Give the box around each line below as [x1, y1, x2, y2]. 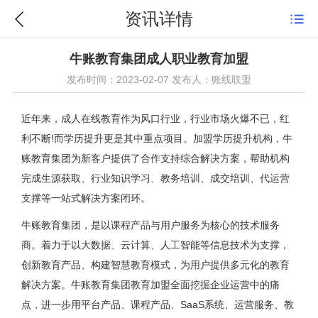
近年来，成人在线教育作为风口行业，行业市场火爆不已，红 [21, 112, 290, 124]
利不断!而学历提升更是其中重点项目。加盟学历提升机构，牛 [21, 132, 292, 144]
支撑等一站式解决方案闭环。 [21, 192, 150, 204]
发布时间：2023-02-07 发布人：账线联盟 [67, 73, 251, 85]
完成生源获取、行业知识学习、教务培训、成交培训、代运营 [21, 172, 290, 184]
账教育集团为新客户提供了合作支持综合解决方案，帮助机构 [21, 152, 290, 164]
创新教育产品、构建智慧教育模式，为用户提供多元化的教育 [21, 258, 290, 270]
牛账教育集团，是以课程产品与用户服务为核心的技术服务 [21, 219, 280, 231]
